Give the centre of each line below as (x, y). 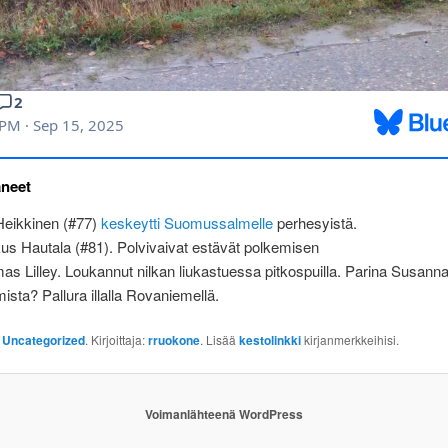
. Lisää (219, 339)
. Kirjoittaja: (116, 339)
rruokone (173, 339)
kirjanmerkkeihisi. (349, 339)
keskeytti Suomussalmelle (186, 222)
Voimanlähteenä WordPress (224, 413)
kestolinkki (269, 339)
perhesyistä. (314, 222)
